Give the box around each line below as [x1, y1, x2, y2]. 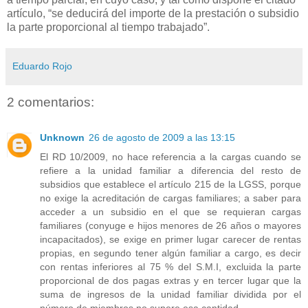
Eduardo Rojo [12, 60, 72, 71]
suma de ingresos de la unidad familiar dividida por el [40, 289, 301, 300]
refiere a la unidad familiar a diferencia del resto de [40, 165, 301, 177]
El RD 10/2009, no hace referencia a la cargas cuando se [40, 151, 301, 163]
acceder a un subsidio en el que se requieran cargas [40, 206, 301, 218]
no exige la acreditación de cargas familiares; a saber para [40, 192, 301, 204]
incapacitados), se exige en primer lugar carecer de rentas [40, 234, 301, 245]
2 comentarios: [7, 94, 94, 109]
